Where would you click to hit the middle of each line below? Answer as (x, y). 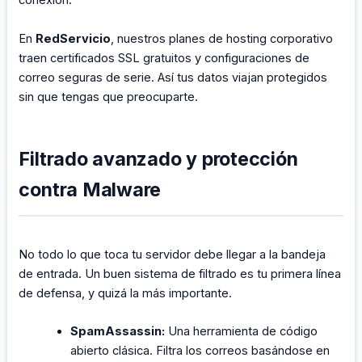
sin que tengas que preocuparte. (109, 97)
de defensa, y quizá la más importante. (126, 294)
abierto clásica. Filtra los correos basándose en (200, 351)
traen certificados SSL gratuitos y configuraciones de (164, 58)
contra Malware (90, 190)
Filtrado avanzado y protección (158, 159)
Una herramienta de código (242, 332)
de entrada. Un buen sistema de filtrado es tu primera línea (180, 274)
